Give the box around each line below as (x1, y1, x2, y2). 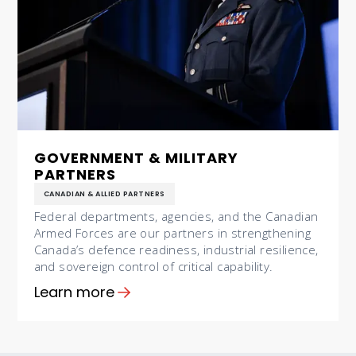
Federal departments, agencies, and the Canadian (33, 208, 319, 225)
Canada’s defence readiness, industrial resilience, (33, 242, 319, 258)
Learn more (33, 282, 114, 303)
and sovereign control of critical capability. (33, 258, 273, 275)
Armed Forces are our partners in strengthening (33, 225, 311, 242)
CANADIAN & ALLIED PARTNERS (43, 189, 165, 199)
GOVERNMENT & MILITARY (33, 148, 238, 168)
